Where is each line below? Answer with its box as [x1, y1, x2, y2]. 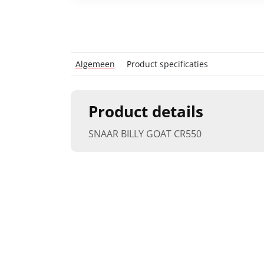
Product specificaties [126, 58, 208, 70]
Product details [88, 101, 203, 122]
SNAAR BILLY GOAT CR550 [88, 127, 202, 140]
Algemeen [75, 58, 115, 70]
